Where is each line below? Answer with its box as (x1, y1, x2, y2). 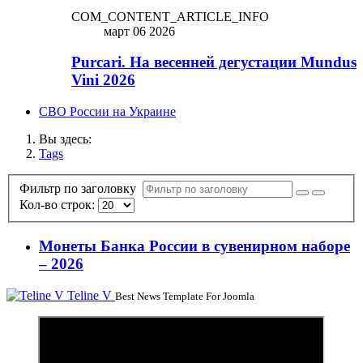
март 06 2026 (104, 23, 175, 38)
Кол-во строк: (19, 197, 98, 211)
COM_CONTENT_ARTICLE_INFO (71, 9, 269, 23)
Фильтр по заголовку (19, 181, 143, 195)
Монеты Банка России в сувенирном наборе (39, 237, 350, 255)
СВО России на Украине (39, 105, 176, 119)
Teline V (67, 288, 112, 303)
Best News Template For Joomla (115, 290, 254, 303)
